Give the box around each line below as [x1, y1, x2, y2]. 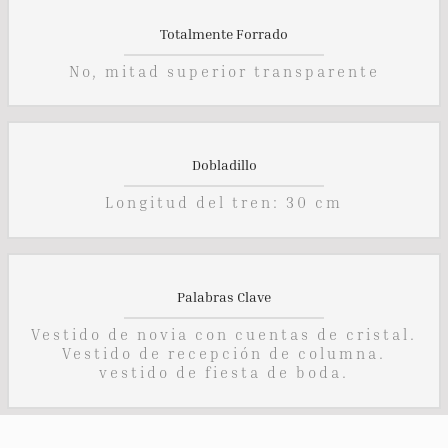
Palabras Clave [177, 287, 271, 305]
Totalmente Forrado [160, 24, 288, 42]
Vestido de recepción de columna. [62, 344, 386, 363]
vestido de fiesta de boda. [99, 363, 349, 382]
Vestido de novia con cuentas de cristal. [31, 325, 417, 344]
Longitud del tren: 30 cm [105, 193, 343, 212]
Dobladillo [191, 156, 257, 174]
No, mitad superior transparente [68, 61, 380, 80]
